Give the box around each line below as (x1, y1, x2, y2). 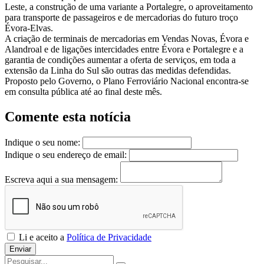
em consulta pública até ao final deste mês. (5, 87, 162, 97)
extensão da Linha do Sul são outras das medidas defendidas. (5, 65, 231, 76)
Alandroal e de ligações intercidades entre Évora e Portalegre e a (5, 44, 243, 55)
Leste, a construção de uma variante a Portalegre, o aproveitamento (5, 2, 253, 12)
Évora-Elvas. (5, 23, 53, 34)
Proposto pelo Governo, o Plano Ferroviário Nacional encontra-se (5, 76, 249, 87)
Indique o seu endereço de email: (5, 150, 127, 160)
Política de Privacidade (67, 232, 151, 243)
